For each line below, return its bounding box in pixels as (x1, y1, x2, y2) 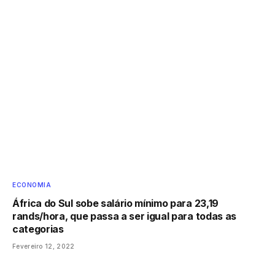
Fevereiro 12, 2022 (12, 242, 75, 250)
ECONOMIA (12, 181, 51, 189)
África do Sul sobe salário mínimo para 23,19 (12, 197, 219, 210)
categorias (12, 223, 64, 236)
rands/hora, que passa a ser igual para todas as (12, 210, 236, 223)
